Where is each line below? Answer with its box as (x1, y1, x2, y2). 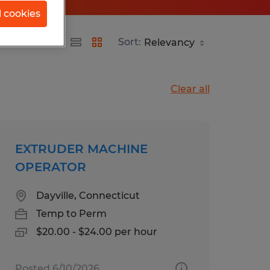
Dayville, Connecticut (36, 189, 140, 201)
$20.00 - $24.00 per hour (36, 225, 157, 237)
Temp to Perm (36, 207, 107, 219)
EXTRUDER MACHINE (14, 141, 148, 156)
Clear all (171, 83, 210, 95)
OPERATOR (14, 159, 86, 174)
